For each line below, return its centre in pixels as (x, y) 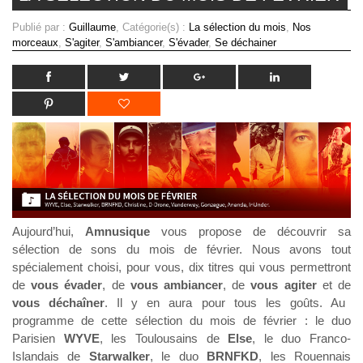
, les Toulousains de (164, 339)
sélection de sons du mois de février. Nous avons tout (181, 250)
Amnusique (117, 232)
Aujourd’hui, (49, 232)
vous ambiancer (177, 285)
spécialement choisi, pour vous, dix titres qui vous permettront (181, 267)
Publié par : (41, 28)
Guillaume (92, 28)
